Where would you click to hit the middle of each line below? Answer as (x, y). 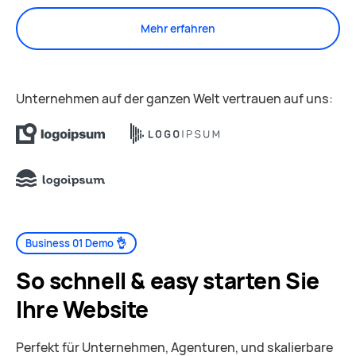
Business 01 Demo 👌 (76, 243)
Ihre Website (82, 309)
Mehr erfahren (178, 28)
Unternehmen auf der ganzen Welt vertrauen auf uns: (174, 99)
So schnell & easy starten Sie (168, 281)
